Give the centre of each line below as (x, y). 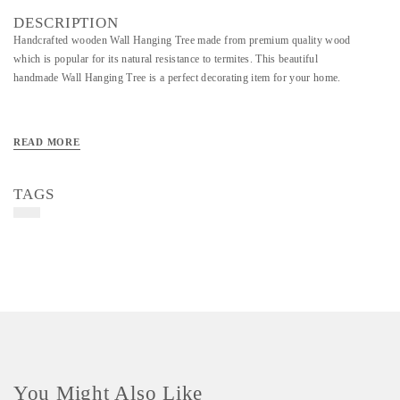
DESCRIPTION (67, 23)
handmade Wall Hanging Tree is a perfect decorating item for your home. (177, 78)
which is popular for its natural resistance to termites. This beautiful (166, 59)
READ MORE (47, 142)
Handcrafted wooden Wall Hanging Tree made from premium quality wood (182, 40)
